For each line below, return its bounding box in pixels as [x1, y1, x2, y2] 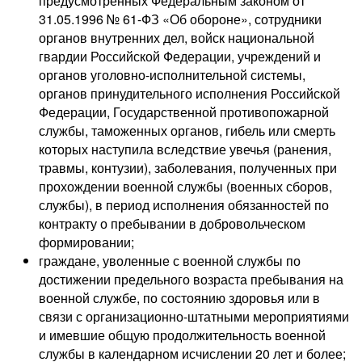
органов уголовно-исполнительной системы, [39, 65, 305, 85]
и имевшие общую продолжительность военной [39, 326, 326, 345]
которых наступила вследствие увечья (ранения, [39, 140, 331, 159]
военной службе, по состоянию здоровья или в [39, 288, 320, 308]
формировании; [39, 233, 134, 252]
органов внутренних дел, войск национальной [39, 28, 314, 48]
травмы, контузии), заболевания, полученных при [39, 158, 337, 178]
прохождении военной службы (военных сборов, [39, 177, 332, 196]
